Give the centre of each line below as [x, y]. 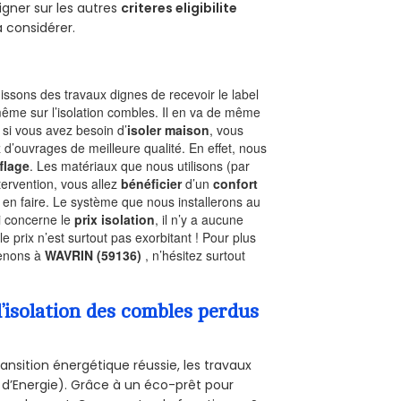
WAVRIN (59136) [95, 255]
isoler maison [169, 129]
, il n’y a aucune [200, 219]
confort [236, 183]
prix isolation [115, 219]
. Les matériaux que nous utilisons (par [140, 165]
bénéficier [152, 183]
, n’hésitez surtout [196, 255]
